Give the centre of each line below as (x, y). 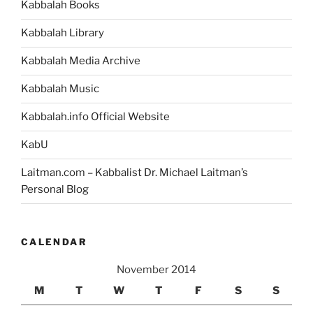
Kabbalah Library (63, 33)
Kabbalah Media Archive (81, 61)
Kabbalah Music (60, 89)
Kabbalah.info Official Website (95, 117)
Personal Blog (55, 190)
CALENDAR (54, 241)
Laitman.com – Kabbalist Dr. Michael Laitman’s (134, 173)
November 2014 (156, 270)
